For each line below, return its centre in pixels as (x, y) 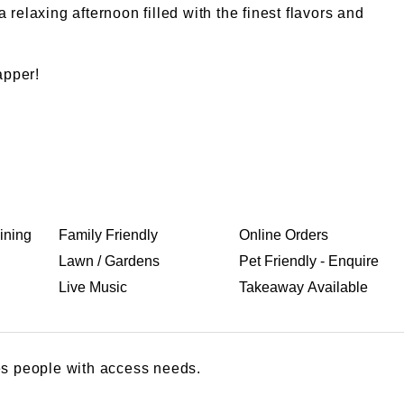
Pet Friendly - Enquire (308, 262)
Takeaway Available (303, 288)
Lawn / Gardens (109, 262)
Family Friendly (108, 235)
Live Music (92, 288)
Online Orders (283, 235)
